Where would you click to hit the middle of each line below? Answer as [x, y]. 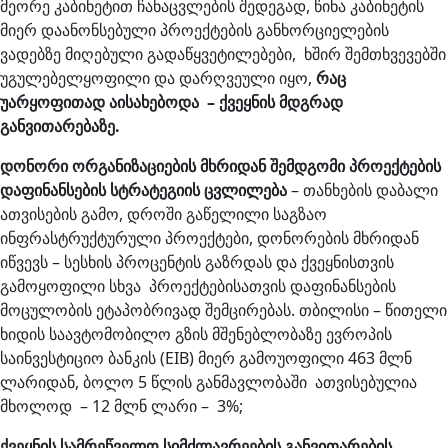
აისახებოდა [154, 102]
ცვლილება [245, 190]
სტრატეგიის [155, 190]
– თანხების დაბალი [362, 190]
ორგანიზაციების [134, 166]
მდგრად [311, 102]
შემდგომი [309, 166]
